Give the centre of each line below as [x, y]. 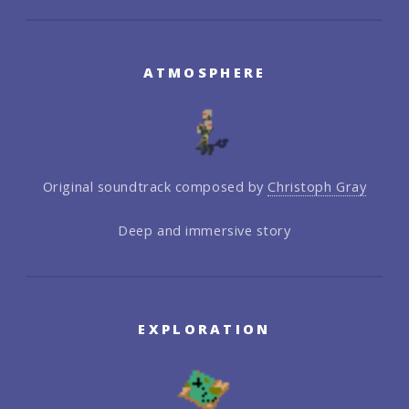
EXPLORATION [204, 329]
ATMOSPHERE [204, 73]
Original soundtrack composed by [155, 186]
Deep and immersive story [204, 230]
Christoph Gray [317, 186]
